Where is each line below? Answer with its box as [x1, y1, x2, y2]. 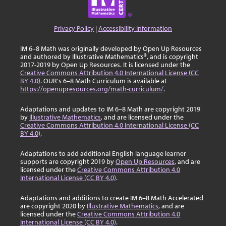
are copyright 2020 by [20, 201, 87, 210]
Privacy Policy [54, 24, 94, 33]
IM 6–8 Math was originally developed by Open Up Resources [20, 44, 202, 53]
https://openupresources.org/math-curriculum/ [20, 84, 163, 93]
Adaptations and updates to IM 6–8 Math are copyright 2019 [20, 104, 200, 114]
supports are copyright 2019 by [20, 157, 116, 166]
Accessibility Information [98, 24, 172, 33]
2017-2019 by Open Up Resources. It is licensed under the [20, 60, 190, 69]
